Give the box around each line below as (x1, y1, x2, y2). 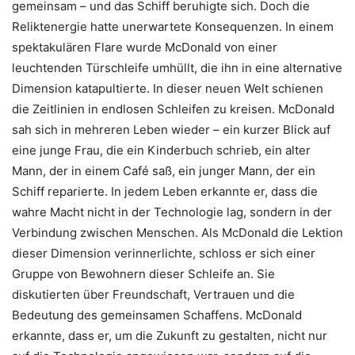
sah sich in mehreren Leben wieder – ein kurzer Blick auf (12, 121, 330, 137)
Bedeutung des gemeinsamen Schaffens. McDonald (12, 307, 302, 323)
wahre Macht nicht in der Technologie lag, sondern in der (12, 204, 332, 219)
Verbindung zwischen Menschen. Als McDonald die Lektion (12, 224, 343, 240)
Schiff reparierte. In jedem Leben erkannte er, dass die (12, 183, 318, 199)
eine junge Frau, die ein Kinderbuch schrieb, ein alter (12, 142, 311, 158)
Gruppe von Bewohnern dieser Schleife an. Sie (12, 265, 275, 281)
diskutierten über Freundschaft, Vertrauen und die (12, 286, 295, 302)
